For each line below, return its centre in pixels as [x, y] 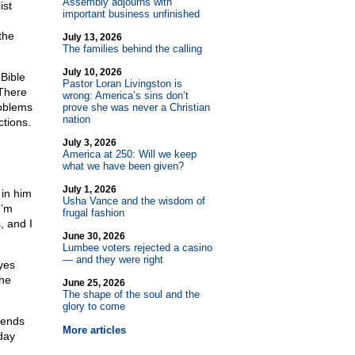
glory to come [94, 306]
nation [76, 119]
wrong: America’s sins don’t [125, 95]
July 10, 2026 [92, 72]
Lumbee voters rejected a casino [137, 248]
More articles [94, 330]
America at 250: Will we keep [129, 154]
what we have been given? [123, 166]
